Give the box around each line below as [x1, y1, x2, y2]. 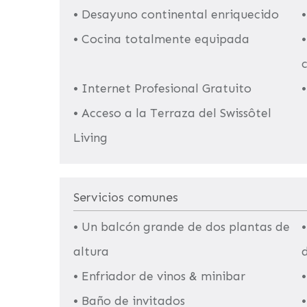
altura [73, 244, 109, 259]
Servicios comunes [73, 190, 178, 205]
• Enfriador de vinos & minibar [73, 269, 245, 284]
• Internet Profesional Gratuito [73, 81, 251, 96]
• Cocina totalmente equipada [73, 32, 249, 47]
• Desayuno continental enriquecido [73, 7, 279, 22]
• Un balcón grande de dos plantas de [73, 219, 290, 234]
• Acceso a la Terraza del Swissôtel [73, 106, 271, 121]
